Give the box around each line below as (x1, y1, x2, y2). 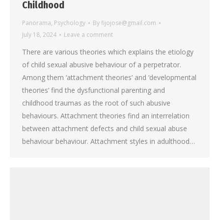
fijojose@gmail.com (101, 18, 156, 27)
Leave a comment (64, 30, 113, 39)
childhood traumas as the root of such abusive (22, 98, 170, 108)
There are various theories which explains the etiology (22, 47, 193, 56)
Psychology (54, 18, 85, 27)
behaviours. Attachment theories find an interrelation (22, 110, 190, 120)
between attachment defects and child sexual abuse (22, 123, 187, 133)
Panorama (22, 18, 51, 27)
